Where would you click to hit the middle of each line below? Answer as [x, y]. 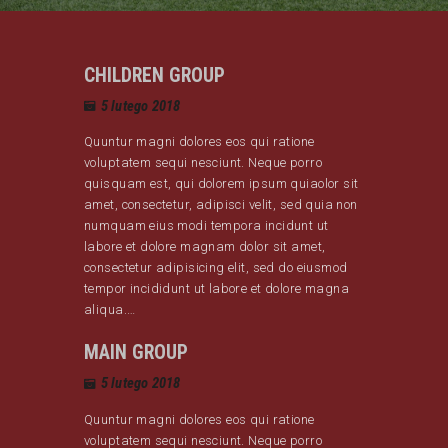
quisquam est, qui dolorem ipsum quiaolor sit [221, 184]
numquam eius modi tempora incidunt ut [206, 226]
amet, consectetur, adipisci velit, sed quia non [221, 205]
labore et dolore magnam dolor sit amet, [205, 247]
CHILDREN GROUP [154, 75]
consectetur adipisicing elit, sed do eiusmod [216, 268]
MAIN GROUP [136, 353]
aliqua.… [110, 310]
